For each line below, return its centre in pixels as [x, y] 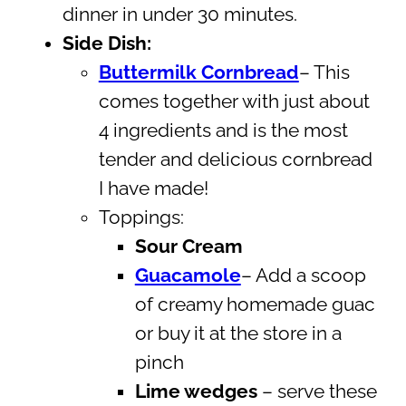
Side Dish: [106, 43]
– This [324, 72]
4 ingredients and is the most [223, 130]
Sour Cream [188, 246]
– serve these [317, 391]
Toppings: [141, 217]
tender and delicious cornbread [235, 159]
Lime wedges [196, 391]
